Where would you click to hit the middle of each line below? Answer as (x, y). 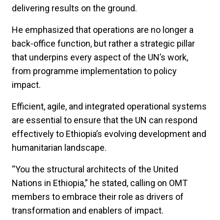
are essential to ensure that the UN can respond (105, 120)
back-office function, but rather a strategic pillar (103, 44)
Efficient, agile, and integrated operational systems (109, 107)
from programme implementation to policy (94, 71)
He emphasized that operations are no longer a (103, 30)
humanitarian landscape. (60, 148)
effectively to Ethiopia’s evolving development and (109, 134)
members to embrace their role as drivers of (98, 197)
